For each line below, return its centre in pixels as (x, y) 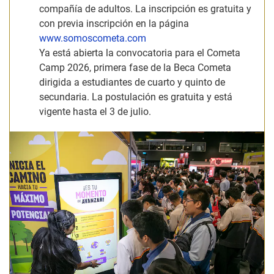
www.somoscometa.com (93, 38)
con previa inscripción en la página (114, 23)
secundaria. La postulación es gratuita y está (136, 97)
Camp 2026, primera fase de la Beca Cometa (135, 67)
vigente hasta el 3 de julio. (98, 111)
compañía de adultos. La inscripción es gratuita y (145, 9)
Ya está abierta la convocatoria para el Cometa (140, 53)
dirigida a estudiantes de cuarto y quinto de (132, 82)
